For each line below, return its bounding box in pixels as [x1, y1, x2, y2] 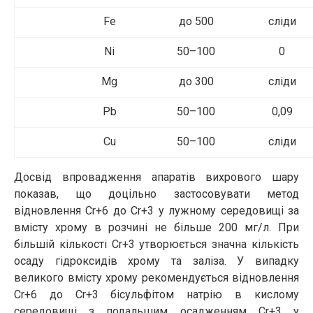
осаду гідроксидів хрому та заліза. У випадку [14, 254, 299, 268]
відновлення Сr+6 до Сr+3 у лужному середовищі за [14, 203, 299, 217]
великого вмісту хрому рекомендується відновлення [14, 270, 299, 284]
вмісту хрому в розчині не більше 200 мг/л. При [14, 220, 299, 234]
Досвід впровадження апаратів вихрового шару [14, 170, 299, 184]
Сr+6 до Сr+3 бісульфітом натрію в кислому [14, 287, 299, 301]
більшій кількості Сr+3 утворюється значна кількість [14, 237, 299, 251]
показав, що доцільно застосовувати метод [14, 187, 299, 201]
